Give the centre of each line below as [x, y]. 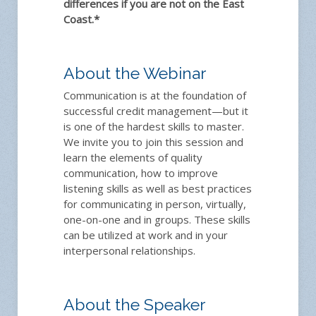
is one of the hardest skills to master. [154, 126]
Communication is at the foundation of [155, 95]
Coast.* [81, 19]
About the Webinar [135, 73]
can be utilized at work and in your [146, 235]
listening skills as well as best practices [158, 188]
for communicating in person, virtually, [155, 203]
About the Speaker [134, 304]
